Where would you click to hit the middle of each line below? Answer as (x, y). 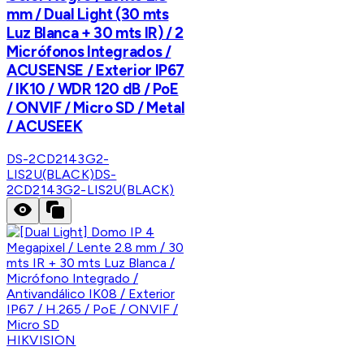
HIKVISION (41, 340)
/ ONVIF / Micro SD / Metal (96, 107)
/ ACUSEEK (45, 126)
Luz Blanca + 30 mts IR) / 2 (95, 32)
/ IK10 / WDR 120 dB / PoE (93, 89)
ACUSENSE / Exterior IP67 (96, 70)
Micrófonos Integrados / (89, 51)
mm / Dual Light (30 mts (88, 14)
